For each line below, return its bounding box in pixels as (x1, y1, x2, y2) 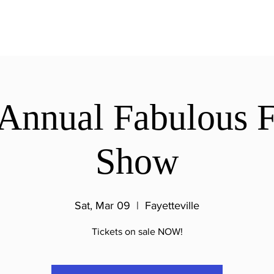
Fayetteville (145, 199, 199, 212)
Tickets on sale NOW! (91, 226, 183, 237)
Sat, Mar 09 (75, 199, 130, 212)
